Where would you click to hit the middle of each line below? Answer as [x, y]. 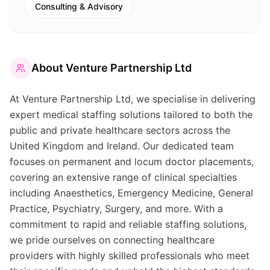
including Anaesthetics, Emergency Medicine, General [131, 193]
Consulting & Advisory [79, 6]
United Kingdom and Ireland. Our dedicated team [122, 146]
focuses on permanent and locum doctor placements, [132, 162]
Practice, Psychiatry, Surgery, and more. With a [116, 209]
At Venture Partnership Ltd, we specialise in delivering [133, 99]
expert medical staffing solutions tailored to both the [131, 115]
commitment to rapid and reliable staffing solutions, [128, 224]
